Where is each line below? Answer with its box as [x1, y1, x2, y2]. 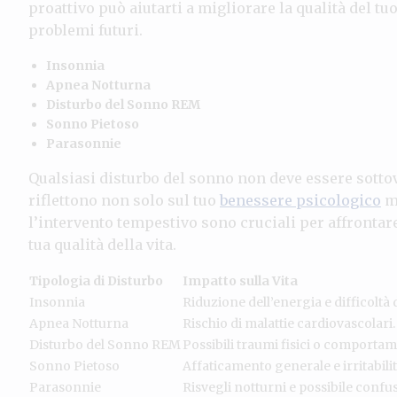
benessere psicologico [220, 191, 381, 209]
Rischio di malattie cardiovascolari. [183, 315, 395, 331]
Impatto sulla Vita [183, 272, 298, 289]
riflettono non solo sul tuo [28, 191, 220, 209]
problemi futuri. [28, 20, 143, 39]
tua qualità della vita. [28, 235, 176, 253]
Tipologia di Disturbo [29, 272, 163, 289]
